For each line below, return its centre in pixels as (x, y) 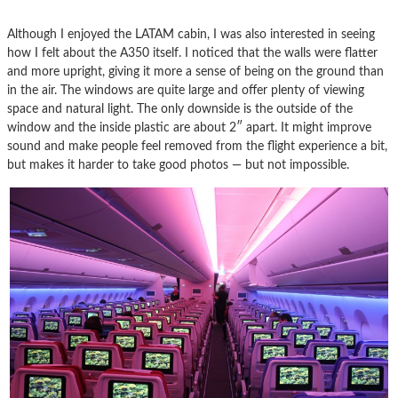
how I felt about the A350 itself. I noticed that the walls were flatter (192, 52)
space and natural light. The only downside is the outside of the (180, 108)
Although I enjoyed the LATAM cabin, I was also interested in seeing (191, 34)
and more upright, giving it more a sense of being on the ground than (195, 71)
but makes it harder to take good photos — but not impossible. (178, 164)
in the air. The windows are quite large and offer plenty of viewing (186, 90)
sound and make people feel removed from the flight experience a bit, (197, 146)
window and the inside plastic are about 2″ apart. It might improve (189, 127)
